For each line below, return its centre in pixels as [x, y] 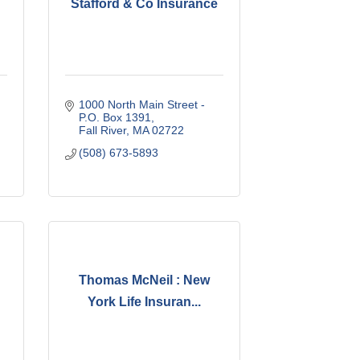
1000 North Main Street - [142, 104]
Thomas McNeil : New [144, 280]
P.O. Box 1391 [115, 117]
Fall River [103, 130]
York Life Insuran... [144, 302]
